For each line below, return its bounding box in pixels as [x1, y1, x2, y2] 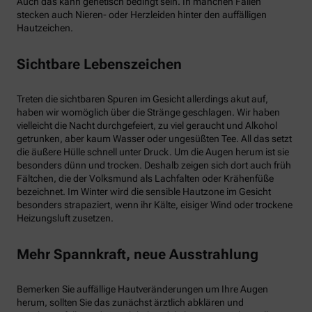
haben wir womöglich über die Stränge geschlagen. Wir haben [17, 107, 280, 118]
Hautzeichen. [17, 22, 73, 34]
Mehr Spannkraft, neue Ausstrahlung [17, 245, 258, 263]
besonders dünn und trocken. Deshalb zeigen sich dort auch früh [17, 159, 291, 171]
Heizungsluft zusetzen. [17, 212, 114, 224]
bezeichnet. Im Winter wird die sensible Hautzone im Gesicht [17, 186, 271, 198]
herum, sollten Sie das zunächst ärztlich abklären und [17, 297, 244, 309]
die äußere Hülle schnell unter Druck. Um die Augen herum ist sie [17, 146, 289, 158]
